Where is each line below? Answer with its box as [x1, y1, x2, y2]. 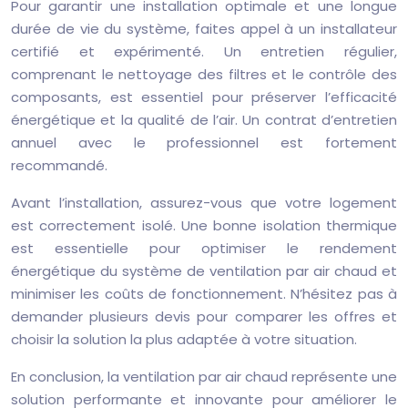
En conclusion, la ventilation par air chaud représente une [11, 367, 397, 386]
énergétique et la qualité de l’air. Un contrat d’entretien [11, 110, 397, 129]
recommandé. [11, 156, 107, 175]
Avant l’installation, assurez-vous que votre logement [11, 193, 397, 212]
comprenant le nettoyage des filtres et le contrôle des [11, 65, 397, 84]
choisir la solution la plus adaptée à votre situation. [11, 330, 357, 349]
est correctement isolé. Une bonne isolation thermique [11, 216, 397, 235]
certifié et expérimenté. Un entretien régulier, [11, 42, 397, 61]
